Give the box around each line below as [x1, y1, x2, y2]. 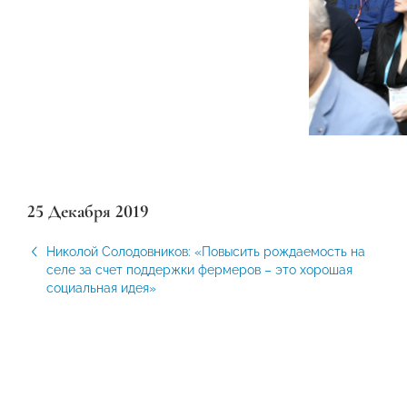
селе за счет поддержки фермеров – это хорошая [46, 262, 352, 277]
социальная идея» [46, 280, 156, 295]
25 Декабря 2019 [27, 200, 149, 223]
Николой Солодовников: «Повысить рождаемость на [46, 243, 365, 259]
